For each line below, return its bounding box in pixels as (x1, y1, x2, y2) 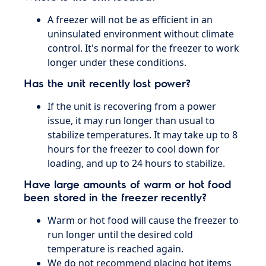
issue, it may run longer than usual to (47, 114, 216, 127)
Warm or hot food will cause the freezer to (47, 214, 239, 227)
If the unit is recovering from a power (47, 100, 217, 113)
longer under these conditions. (47, 56, 187, 69)
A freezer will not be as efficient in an (47, 13, 213, 26)
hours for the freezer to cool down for (47, 142, 220, 156)
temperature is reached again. (47, 242, 184, 255)
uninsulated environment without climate (47, 27, 235, 40)
